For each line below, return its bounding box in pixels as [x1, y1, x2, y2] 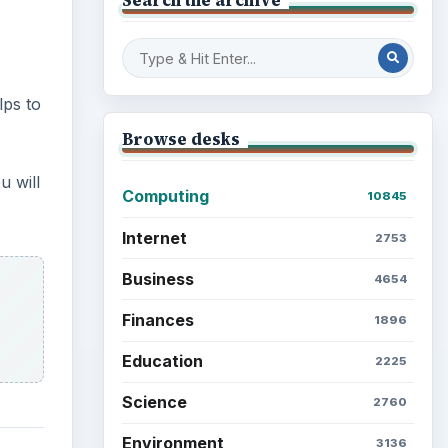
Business [121, 268, 194, 289]
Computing [121, 186, 209, 207]
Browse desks [121, 127, 240, 150]
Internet [121, 227, 187, 248]
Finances [121, 309, 194, 330]
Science [121, 392, 187, 413]
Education [121, 351, 203, 372]
